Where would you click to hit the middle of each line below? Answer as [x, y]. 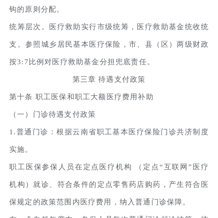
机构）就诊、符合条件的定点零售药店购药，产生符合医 [109, 184]
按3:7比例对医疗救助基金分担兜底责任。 [82, 62]
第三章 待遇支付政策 [109, 79]
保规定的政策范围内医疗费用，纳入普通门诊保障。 [100, 202]
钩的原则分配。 [37, 9]
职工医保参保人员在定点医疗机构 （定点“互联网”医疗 [109, 167]
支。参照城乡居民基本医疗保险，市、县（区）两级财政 [109, 44]
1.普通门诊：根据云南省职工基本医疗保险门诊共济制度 [109, 132]
